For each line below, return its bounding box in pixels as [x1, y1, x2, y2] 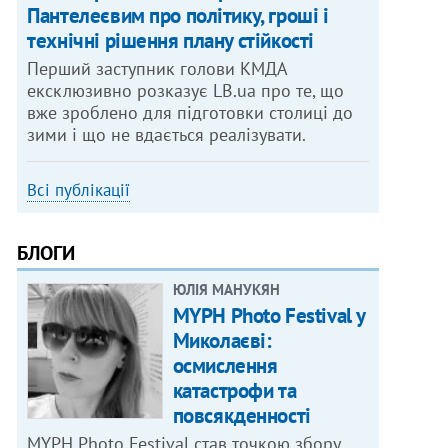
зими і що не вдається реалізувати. [27, 123, 307, 147]
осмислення [172, 352, 278, 380]
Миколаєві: [172, 327, 272, 355]
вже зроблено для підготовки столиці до [27, 101, 354, 125]
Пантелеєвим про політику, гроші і [27, 2, 329, 30]
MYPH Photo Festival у [172, 302, 365, 330]
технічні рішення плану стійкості [27, 27, 314, 55]
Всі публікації [27, 179, 131, 202]
